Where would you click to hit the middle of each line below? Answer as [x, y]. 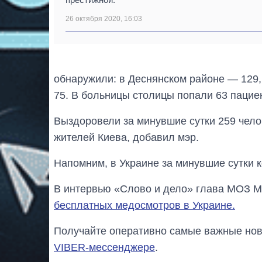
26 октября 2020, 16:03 [104, 19]
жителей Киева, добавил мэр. [126, 138]
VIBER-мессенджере [104, 248]
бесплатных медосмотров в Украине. [144, 206]
